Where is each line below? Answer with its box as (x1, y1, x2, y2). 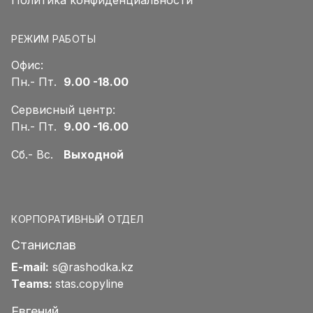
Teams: (11, 277, 55, 291)
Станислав (11, 238, 76, 253)
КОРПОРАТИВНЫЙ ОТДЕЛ (11, 213, 144, 226)
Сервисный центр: (11, 103, 115, 117)
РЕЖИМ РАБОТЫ (11, 33, 96, 45)
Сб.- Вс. (11, 147, 64, 162)
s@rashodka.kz (52, 260, 133, 275)
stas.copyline (55, 277, 124, 291)
